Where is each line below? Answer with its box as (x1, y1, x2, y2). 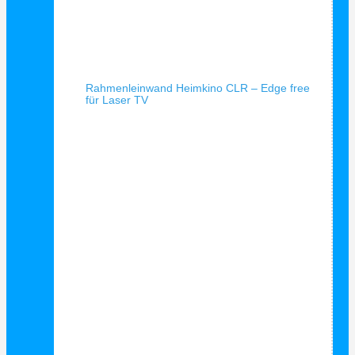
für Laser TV (86, 94, 148, 106)
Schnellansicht (86, 59, 158, 72)
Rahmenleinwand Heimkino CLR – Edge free (86, 82, 310, 94)
